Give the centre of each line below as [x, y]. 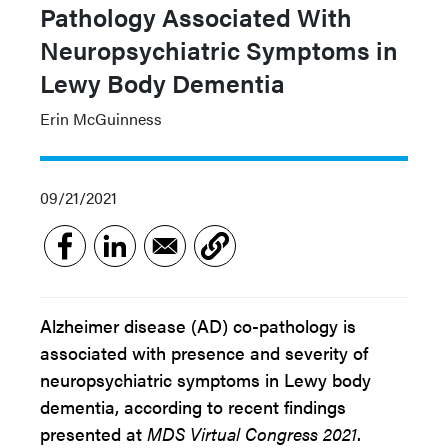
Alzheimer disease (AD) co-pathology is [198, 325]
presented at [93, 433]
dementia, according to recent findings [193, 406]
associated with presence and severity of [204, 352]
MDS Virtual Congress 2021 [252, 433]
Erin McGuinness [101, 118]
